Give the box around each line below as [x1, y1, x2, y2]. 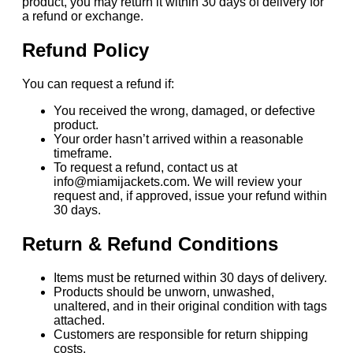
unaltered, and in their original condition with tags [54, 299, 327, 313]
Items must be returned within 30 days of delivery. [54, 270, 327, 284]
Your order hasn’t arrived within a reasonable [54, 132, 303, 147]
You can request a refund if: [22, 77, 174, 91]
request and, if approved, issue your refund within [54, 189, 327, 203]
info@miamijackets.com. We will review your [54, 175, 302, 189]
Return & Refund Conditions [22, 233, 278, 255]
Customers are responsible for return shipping [54, 327, 308, 341]
